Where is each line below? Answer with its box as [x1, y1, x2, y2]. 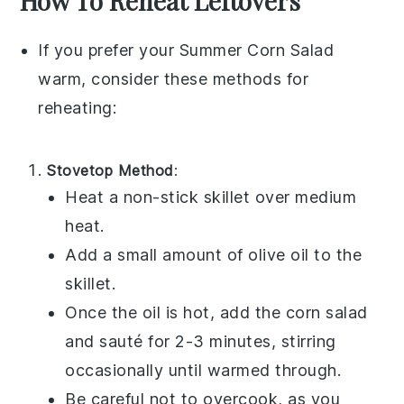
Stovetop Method [47, 161, 174, 179]
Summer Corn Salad [179, 40, 335, 60]
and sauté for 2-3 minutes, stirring [65, 331, 336, 351]
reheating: [38, 97, 117, 117]
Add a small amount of [65, 244, 249, 264]
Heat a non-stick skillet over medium [65, 187, 357, 207]
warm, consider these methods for [38, 69, 309, 88]
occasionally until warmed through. [65, 360, 342, 380]
